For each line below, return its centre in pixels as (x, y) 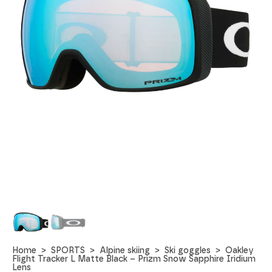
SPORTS (68, 251)
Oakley (240, 251)
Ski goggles (188, 251)
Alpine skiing (125, 251)
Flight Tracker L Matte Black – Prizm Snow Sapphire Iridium (134, 259)
